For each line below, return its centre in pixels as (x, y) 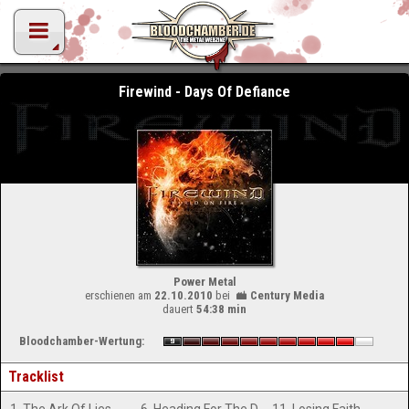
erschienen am (120, 295)
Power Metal (204, 282)
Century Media (287, 295)
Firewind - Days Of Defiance (204, 92)
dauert (179, 309)
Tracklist (36, 377)
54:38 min (221, 309)
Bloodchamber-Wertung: (82, 341)
